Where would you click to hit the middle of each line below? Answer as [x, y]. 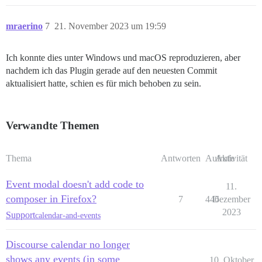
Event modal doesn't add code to [75, 185]
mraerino [24, 26]
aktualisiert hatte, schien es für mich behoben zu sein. [104, 84]
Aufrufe [220, 158]
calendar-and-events [68, 215]
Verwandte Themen [53, 126]
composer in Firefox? [51, 199]
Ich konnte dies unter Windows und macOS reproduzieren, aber [123, 58]
